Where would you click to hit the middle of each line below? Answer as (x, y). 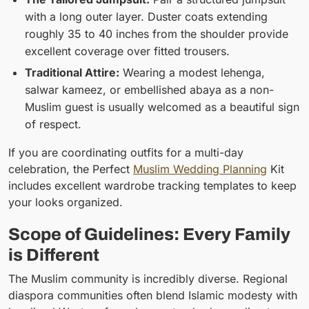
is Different (54, 255)
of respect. (53, 124)
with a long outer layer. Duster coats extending (146, 16)
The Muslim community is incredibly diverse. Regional (148, 278)
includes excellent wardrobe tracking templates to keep (152, 186)
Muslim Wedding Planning (200, 169)
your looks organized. (66, 202)
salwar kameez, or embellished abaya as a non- (149, 90)
